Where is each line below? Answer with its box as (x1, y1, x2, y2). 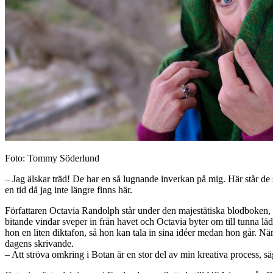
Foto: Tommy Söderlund (5, 152, 99, 163)
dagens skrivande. (5, 238, 74, 249)
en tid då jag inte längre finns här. (5, 184, 132, 195)
